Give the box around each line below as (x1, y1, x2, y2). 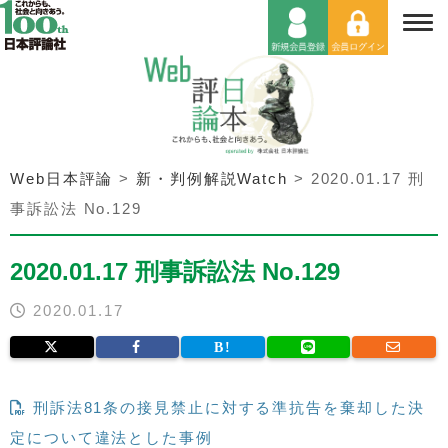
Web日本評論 (10, 169, 114, 187)
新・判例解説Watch (136, 169, 288, 187)
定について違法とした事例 (10, 428, 213, 446)
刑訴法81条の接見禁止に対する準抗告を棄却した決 (26, 398, 425, 416)
